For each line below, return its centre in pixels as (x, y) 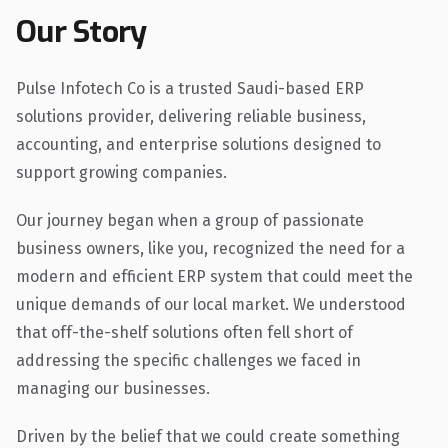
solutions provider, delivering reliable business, (191, 116)
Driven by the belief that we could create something (208, 436)
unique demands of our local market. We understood (211, 304)
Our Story (81, 31)
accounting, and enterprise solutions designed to (198, 144)
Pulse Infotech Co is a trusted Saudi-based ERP (190, 88)
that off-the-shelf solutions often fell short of (184, 332)
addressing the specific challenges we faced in (188, 360)
